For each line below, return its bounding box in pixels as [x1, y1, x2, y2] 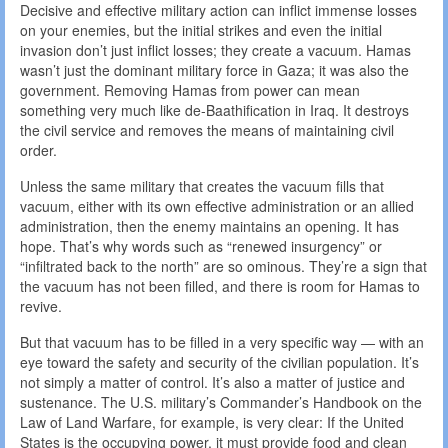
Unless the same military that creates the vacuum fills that [20, 176, 384, 197]
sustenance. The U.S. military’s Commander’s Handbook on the [20, 392, 422, 413]
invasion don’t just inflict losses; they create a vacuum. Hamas [20, 40, 411, 61]
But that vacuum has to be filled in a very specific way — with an [20, 332, 424, 353]
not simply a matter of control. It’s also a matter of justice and [20, 372, 405, 393]
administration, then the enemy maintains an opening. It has [20, 216, 399, 237]
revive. [20, 296, 62, 317]
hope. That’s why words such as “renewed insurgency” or [20, 236, 382, 257]
